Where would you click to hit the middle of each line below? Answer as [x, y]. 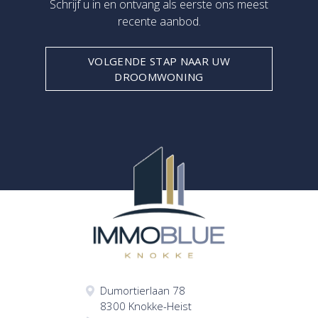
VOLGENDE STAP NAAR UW [159, 61]
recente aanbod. [159, 22]
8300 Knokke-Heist [146, 306]
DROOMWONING [159, 77]
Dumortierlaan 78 [143, 291]
